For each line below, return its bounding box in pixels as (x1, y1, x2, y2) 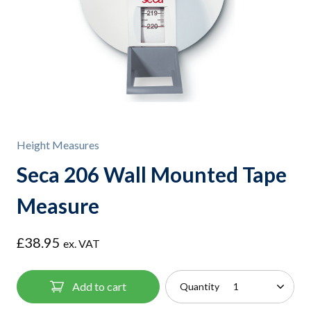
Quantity (180, 280, 219, 292)
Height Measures (17, 137, 99, 151)
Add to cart (72, 279, 126, 293)
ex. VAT (63, 236, 100, 250)
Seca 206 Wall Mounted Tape (17, 161, 287, 187)
